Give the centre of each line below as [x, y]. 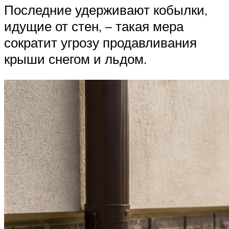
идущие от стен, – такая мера [94, 26]
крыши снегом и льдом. [75, 59]
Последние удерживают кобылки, [106, 9]
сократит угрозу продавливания [100, 42]
